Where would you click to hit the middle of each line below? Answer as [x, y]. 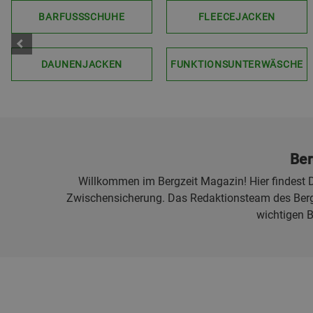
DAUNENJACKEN [82, 64]
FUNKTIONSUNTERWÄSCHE [237, 64]
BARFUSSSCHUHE [82, 17]
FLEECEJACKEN [237, 17]
